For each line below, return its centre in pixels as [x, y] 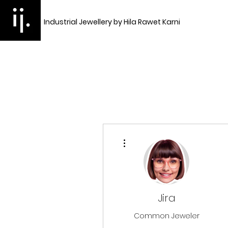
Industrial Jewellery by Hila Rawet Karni [112, 22]
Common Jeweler [166, 216]
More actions [145, 136]
